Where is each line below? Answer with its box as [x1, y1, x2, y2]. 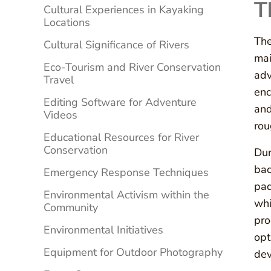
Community [44, 200, 98, 215]
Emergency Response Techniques [44, 165, 209, 180]
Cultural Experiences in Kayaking [44, 2, 204, 18]
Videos [44, 108, 77, 123]
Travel [44, 73, 74, 88]
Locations [44, 15, 90, 30]
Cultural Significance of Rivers [44, 38, 189, 53]
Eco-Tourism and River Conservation [44, 60, 221, 75]
